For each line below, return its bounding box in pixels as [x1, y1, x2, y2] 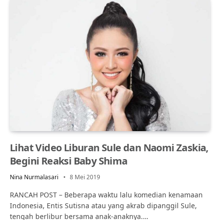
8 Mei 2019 [70, 172, 100, 181]
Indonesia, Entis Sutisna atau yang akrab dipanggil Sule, [10, 200, 197, 210]
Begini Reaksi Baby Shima [10, 154, 128, 167]
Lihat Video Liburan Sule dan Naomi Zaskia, [10, 140, 209, 154]
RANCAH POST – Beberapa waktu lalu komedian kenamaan [10, 190, 203, 199]
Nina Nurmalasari [10, 172, 58, 181]
